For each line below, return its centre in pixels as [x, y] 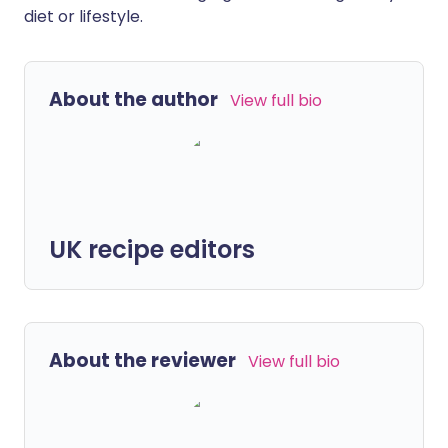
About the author [133, 99]
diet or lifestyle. [83, 16]
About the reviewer [142, 360]
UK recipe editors [152, 249]
